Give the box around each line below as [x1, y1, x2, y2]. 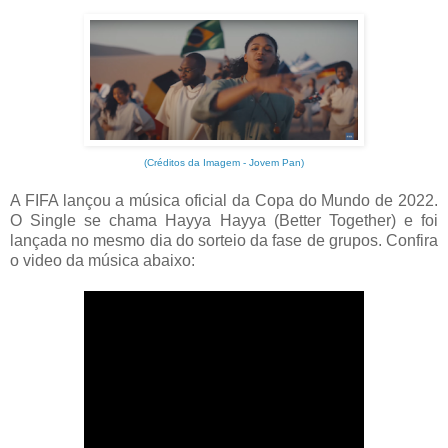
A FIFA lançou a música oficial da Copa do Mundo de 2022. [10, 191, 438, 209]
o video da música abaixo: [10, 251, 195, 269]
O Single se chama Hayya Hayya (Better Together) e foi [10, 211, 438, 229]
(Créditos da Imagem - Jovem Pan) [144, 156, 304, 168]
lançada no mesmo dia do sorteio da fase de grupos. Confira [10, 231, 438, 249]
